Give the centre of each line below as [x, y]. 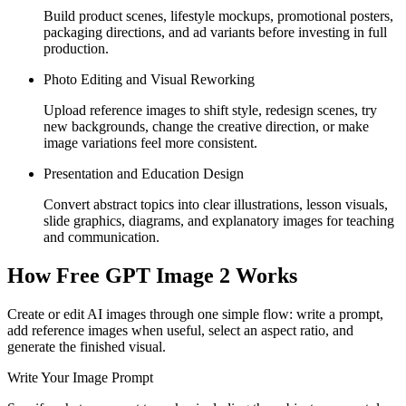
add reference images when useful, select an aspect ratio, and [180, 331]
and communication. [101, 237]
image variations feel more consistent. [150, 143]
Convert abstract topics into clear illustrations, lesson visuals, [216, 205]
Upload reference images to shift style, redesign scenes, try [210, 111]
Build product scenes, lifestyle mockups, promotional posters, [218, 16]
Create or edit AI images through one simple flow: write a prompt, [195, 314]
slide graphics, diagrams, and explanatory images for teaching [219, 221]
